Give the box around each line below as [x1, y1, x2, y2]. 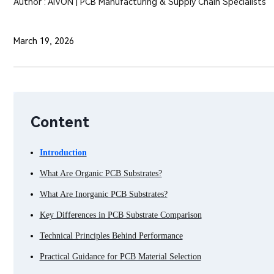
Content [31, 114, 89, 131]
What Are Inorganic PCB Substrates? [39, 190, 168, 199]
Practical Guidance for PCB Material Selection [39, 252, 201, 261]
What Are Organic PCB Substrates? [39, 169, 162, 178]
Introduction [39, 148, 87, 157]
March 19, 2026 [13, 36, 74, 46]
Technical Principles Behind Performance [39, 231, 183, 240]
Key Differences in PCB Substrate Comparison [39, 210, 202, 220]
